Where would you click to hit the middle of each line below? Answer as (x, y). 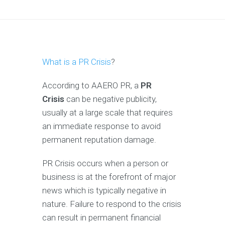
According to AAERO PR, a (91, 85)
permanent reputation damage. (99, 139)
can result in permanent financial (101, 217)
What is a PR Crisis (77, 62)
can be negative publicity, (110, 99)
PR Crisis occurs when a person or (105, 163)
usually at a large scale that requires (107, 112)
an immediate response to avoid (101, 126)
